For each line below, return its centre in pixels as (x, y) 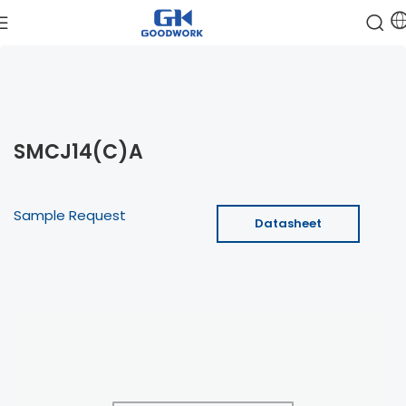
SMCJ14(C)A (78, 152)
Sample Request (70, 215)
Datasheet (288, 223)
